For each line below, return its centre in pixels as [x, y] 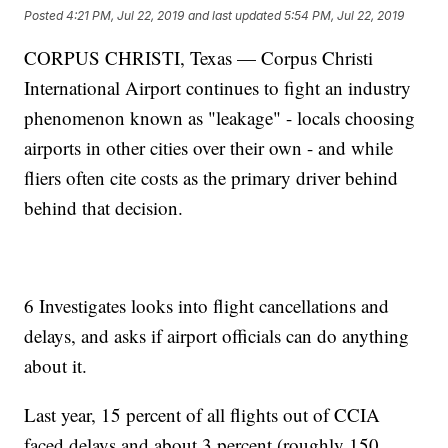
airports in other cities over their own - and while [209, 147]
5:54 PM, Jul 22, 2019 [344, 16]
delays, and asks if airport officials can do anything [217, 335]
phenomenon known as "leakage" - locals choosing [220, 117]
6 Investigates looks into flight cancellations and [207, 305]
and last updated [235, 16]
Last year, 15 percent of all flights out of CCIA [202, 414]
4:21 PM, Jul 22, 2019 [125, 16]
